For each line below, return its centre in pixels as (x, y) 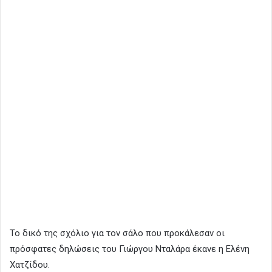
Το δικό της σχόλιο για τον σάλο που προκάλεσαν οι (117, 233)
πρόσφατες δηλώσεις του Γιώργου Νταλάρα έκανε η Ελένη (130, 249)
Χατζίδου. (30, 264)
